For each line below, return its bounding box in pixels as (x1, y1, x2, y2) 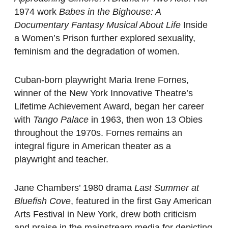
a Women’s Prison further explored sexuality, (14, 33, 195, 44)
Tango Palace (33, 115, 89, 125)
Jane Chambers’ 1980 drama (14, 183, 134, 193)
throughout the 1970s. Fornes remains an (14, 128, 182, 138)
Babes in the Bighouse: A (56, 7, 161, 17)
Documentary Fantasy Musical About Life (14, 20, 181, 31)
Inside (181, 20, 208, 31)
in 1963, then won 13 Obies (89, 115, 203, 125)
